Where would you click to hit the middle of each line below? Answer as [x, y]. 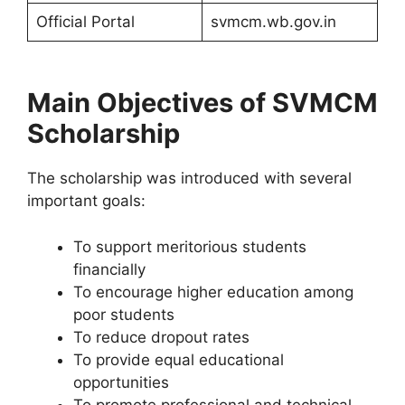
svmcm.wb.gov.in [273, 22]
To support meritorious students [190, 246]
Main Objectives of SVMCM [202, 103]
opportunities [121, 382]
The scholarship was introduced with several [189, 178]
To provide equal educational [179, 359]
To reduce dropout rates [161, 337]
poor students [124, 314]
